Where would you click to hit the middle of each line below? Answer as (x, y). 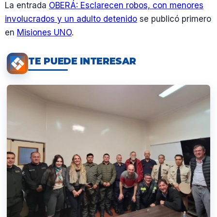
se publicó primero (174, 19)
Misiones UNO (44, 33)
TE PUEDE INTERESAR (82, 61)
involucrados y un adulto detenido (71, 19)
